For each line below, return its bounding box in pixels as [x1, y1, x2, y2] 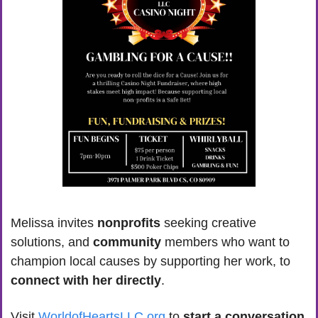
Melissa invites [11, 215, 97, 230]
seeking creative [160, 215, 256, 230]
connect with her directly [11, 273, 161, 287]
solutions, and [11, 234, 93, 249]
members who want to [165, 234, 290, 249]
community [93, 234, 165, 249]
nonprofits [97, 215, 160, 230]
